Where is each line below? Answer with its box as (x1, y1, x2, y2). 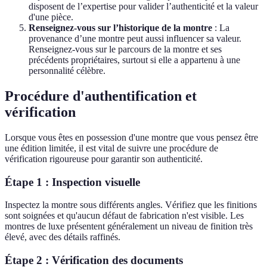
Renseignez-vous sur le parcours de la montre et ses (29, 44, 222, 55)
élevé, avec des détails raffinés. (5, 232, 120, 243)
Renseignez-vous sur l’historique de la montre (29, 23, 212, 33)
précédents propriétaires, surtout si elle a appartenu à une (29, 55, 240, 66)
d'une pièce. (29, 12, 73, 23)
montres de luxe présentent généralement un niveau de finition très (5, 221, 253, 232)
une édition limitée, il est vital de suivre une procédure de (5, 143, 218, 154)
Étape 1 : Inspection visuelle (5, 175, 140, 188)
